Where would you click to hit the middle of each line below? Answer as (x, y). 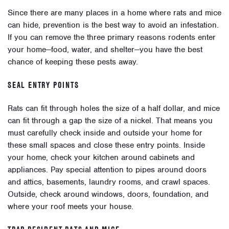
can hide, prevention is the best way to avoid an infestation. (113, 25)
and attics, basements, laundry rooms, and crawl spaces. (109, 182)
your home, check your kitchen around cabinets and (101, 157)
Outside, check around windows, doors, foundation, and (108, 194)
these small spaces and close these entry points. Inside (106, 145)
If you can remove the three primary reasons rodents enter (112, 38)
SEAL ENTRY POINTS (43, 85)
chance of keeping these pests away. (73, 62)
